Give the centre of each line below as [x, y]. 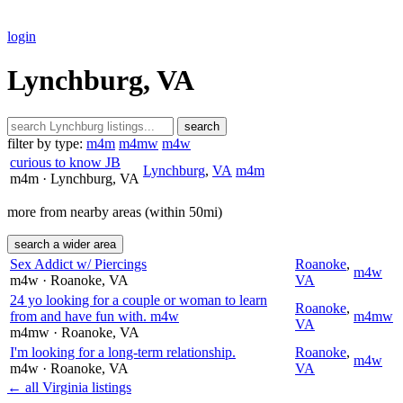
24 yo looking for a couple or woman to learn [139, 300]
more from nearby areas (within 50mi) [115, 211]
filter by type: [45, 143]
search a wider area [65, 244]
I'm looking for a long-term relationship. [123, 352]
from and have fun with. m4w [94, 316]
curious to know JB [65, 162]
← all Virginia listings [69, 387]
